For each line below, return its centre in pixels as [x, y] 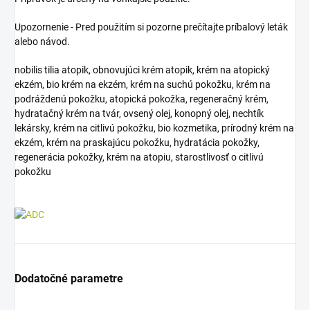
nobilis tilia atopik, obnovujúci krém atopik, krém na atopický [142, 70]
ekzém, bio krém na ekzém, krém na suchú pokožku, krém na [143, 84]
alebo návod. [42, 41]
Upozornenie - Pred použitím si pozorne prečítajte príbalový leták [151, 27]
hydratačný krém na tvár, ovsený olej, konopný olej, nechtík [139, 113]
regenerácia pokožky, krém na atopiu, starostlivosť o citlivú [139, 157]
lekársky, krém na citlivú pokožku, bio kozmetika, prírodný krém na [154, 128]
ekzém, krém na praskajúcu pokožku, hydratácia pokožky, [137, 142]
